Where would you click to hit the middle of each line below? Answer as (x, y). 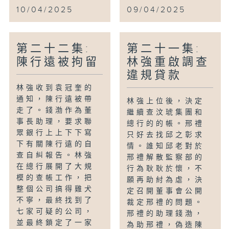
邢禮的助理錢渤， (166, 213)
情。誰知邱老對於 (166, 146)
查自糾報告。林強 (55, 155)
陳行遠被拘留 (58, 62)
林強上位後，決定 (166, 101)
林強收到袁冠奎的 (55, 88)
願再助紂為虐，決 (166, 180)
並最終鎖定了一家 (55, 223)
